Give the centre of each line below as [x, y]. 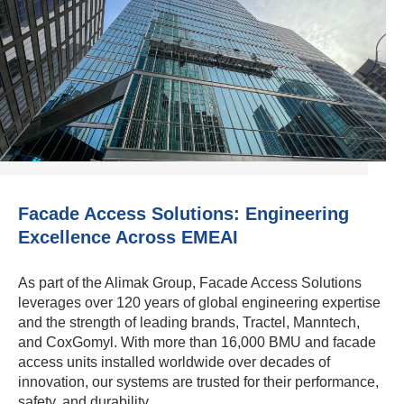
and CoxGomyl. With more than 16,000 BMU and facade [197, 343]
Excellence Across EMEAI [128, 238]
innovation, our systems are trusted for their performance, [198, 382]
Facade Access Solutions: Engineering [184, 214]
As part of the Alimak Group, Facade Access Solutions [190, 283]
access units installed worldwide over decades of [174, 363]
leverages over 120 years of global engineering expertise [199, 303]
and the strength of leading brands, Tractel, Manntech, [189, 323]
